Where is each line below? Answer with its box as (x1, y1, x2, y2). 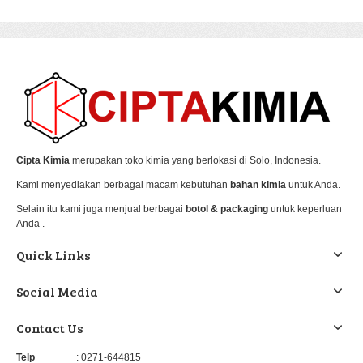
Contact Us (16, 319, 83, 337)
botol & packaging (186, 203, 268, 216)
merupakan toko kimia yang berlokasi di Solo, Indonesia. (70, 155, 321, 167)
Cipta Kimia (16, 155, 70, 167)
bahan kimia (230, 179, 286, 191)
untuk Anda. (286, 179, 340, 191)
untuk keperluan (268, 203, 342, 216)
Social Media (16, 283, 98, 301)
